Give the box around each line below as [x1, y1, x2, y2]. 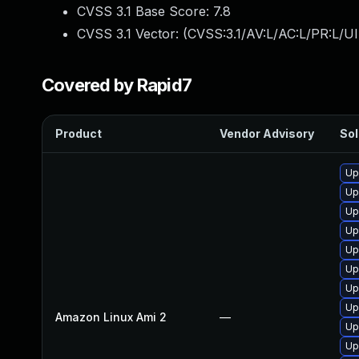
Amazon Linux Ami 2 [55, 310, 167, 324]
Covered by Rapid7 [42, 75, 192, 95]
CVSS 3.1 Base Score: [77, 3, 213, 19]
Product [55, 127, 102, 140]
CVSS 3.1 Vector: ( [77, 26, 188, 42]
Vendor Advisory [220, 127, 314, 140]
